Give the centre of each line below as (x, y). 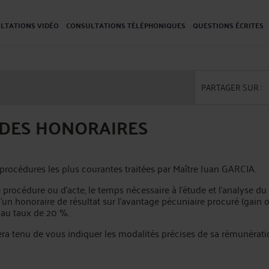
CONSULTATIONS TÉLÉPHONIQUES (126, 25)
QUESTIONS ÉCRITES (228, 25)
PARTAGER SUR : (231, 87)
